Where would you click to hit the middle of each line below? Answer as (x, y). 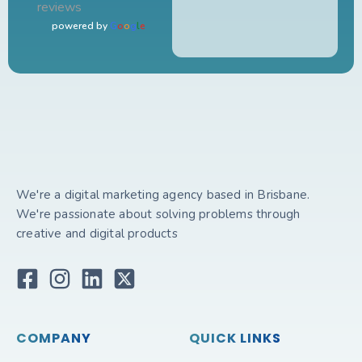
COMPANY (54, 339)
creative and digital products (97, 234)
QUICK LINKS (235, 339)
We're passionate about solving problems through (158, 215)
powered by (80, 26)
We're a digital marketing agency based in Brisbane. (163, 195)
